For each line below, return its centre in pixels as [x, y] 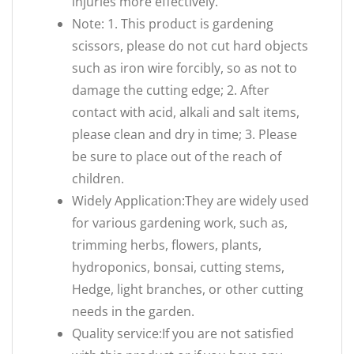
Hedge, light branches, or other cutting [188, 289]
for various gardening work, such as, [180, 223]
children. [98, 179]
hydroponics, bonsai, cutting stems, [178, 267]
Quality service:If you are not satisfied [183, 333]
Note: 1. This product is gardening [173, 24]
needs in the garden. [133, 311]
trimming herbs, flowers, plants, [167, 245]
